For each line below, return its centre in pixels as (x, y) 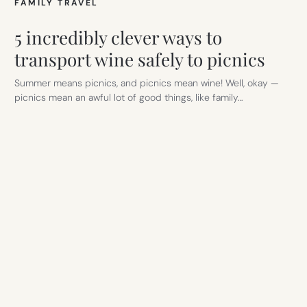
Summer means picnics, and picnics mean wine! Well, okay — (147, 83)
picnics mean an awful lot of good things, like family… (129, 98)
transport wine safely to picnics (140, 60)
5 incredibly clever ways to (119, 38)
